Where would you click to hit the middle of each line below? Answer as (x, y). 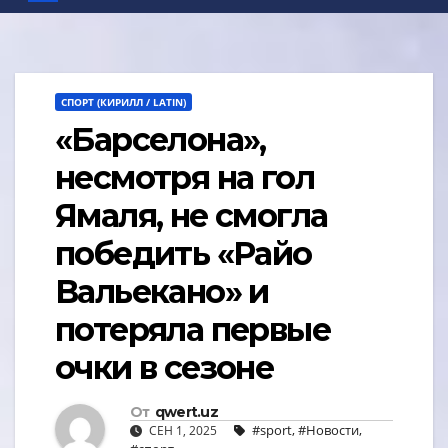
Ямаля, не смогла (191, 216)
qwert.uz (186, 411)
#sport (272, 429)
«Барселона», (160, 140)
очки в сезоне (164, 368)
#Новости (328, 429)
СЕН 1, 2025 (183, 430)
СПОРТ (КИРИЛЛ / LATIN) (123, 102)
